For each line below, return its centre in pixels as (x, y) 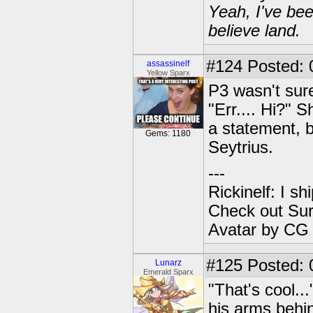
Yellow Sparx (168, 73)
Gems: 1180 (168, 133)
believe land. (254, 31)
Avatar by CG (259, 230)
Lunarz (168, 263)
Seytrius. (241, 147)
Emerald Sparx (168, 272)
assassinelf (168, 64)
